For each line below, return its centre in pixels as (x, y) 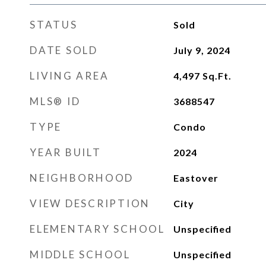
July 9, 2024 (202, 50)
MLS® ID (55, 101)
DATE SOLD (64, 50)
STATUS (54, 25)
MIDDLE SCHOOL (80, 254)
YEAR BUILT (66, 152)
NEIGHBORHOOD (82, 178)
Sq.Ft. (217, 76)
